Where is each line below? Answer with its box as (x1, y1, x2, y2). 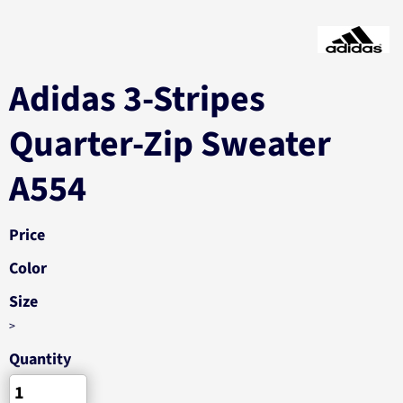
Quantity (9, 348, 71, 371)
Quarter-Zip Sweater (9, 119, 331, 170)
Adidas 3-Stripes (9, 74, 265, 125)
